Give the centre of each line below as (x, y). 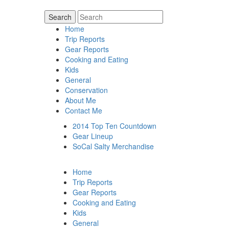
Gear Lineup (93, 136)
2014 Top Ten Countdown (114, 126)
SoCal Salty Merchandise (113, 146)
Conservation (86, 90)
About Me (81, 100)
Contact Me (84, 110)
